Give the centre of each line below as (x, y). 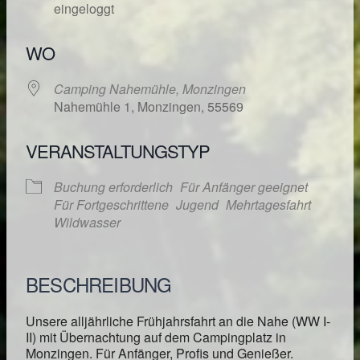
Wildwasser (87, 223)
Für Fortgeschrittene (111, 205)
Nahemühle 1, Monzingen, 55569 (149, 107)
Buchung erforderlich (113, 187)
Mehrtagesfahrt (268, 205)
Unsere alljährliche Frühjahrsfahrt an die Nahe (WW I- (178, 321)
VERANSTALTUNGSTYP (118, 151)
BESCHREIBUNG (99, 284)
